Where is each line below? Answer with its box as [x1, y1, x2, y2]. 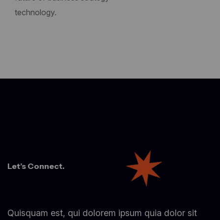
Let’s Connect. [7, 161, 64, 171]
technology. [15, 7, 56, 18]
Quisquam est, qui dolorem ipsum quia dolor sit [7, 208, 197, 219]
